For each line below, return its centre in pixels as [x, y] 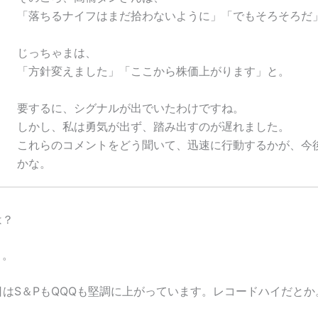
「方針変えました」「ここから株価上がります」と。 [153, 71]
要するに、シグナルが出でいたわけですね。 [136, 108]
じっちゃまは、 [57, 52]
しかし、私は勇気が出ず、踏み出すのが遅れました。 [153, 126]
